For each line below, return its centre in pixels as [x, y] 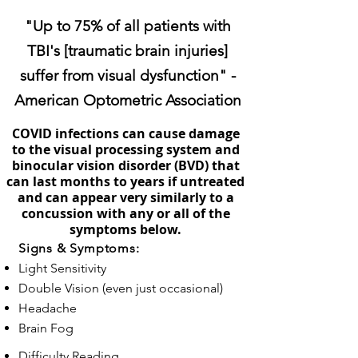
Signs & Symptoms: [79, 248]
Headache [48, 308]
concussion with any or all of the [125, 213]
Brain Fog [46, 328]
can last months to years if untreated [125, 181]
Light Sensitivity [62, 268]
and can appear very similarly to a [125, 197]
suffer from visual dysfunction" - [127, 76]
